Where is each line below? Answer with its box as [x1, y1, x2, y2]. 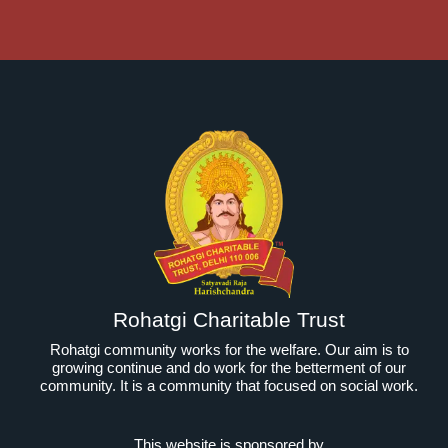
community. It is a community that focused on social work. [40, 376, 418, 394]
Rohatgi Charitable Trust [113, 307, 345, 331]
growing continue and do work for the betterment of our [52, 358, 406, 376]
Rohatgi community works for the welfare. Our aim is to [49, 340, 409, 358]
